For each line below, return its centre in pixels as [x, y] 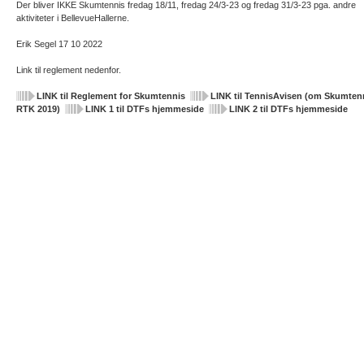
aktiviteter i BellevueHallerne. [73, 18]
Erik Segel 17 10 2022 [59, 44]
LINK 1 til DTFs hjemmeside [145, 109]
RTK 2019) [38, 109]
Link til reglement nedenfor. [69, 70]
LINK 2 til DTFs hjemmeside [288, 109]
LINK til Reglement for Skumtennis [111, 96]
